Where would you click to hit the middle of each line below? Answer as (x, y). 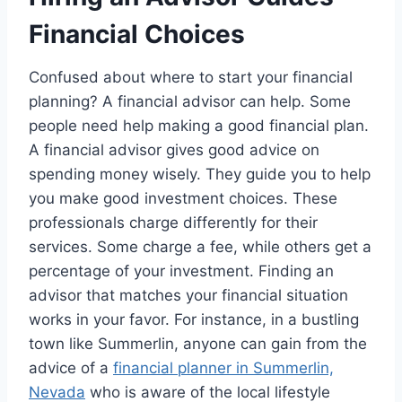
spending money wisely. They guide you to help (200, 174)
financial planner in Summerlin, (223, 367)
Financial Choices (140, 34)
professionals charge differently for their (173, 222)
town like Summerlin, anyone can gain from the (198, 343)
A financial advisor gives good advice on (174, 149)
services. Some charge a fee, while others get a (200, 246)
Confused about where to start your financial (191, 77)
